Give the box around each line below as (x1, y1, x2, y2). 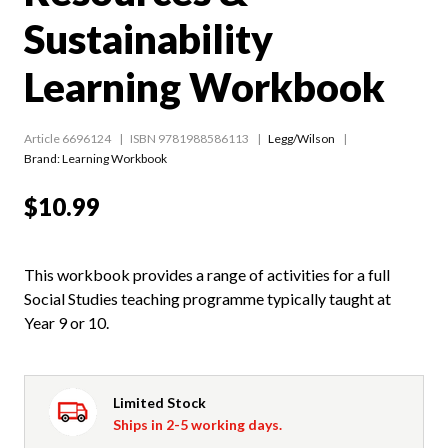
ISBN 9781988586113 (130, 130, 249, 146)
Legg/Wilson (268, 130, 335, 146)
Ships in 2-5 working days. (113, 415, 282, 433)
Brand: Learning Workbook (24, 150, 167, 166)
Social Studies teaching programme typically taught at (24, 288, 391, 308)
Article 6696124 (24, 130, 111, 146)
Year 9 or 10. (24, 312, 109, 332)
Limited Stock (113, 393, 206, 411)
